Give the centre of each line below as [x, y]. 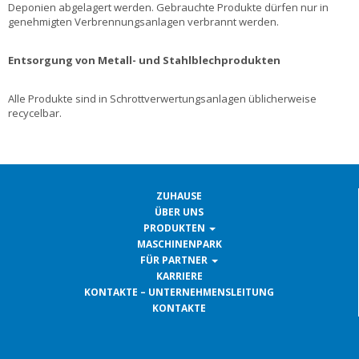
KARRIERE [179, 276]
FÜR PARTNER [174, 260]
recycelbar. [35, 113]
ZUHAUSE [179, 196]
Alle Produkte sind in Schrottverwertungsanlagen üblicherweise [162, 99]
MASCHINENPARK [179, 244]
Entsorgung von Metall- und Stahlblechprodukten [144, 61]
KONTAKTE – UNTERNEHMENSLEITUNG [179, 292]
